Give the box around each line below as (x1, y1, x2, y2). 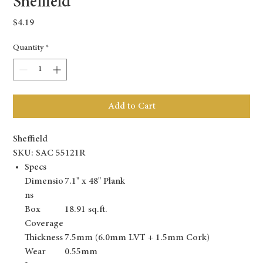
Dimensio (25, 177, 64, 187)
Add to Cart (107, 102, 156, 112)
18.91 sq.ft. (65, 205, 108, 215)
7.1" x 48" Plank (65, 177, 126, 187)
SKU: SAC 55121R (13, 149, 86, 159)
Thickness (25, 233, 63, 243)
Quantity (13, 44, 44, 53)
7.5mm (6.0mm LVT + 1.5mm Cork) (65, 233, 210, 243)
